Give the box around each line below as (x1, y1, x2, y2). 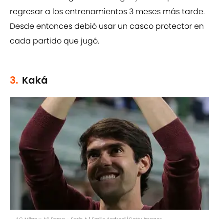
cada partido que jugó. (10, 35, 99, 47)
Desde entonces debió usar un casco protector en (10, 21, 204, 32)
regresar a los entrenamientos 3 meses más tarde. (10, 6, 205, 18)
